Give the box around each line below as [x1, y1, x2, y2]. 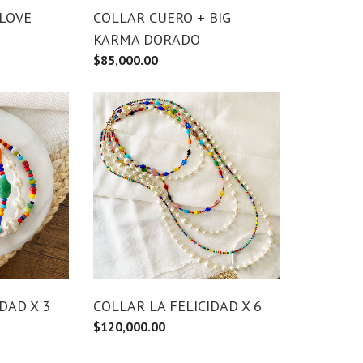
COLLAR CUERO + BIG [93, 7, 231, 27]
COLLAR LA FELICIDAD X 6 [93, 296, 262, 315]
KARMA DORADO [93, 29, 200, 49]
